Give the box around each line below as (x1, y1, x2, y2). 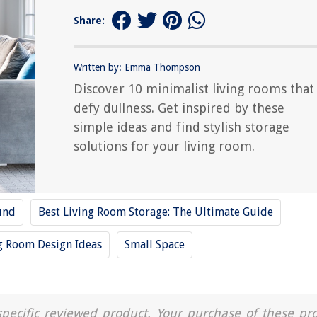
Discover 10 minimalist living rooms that (74, 81, 314, 96)
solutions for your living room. (74, 138, 255, 154)
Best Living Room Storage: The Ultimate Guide (38, 205, 273, 219)
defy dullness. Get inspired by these (74, 100, 284, 115)
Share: (74, 15, 105, 26)
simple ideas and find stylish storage (74, 119, 289, 134)
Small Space (125, 238, 185, 251)
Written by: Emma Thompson (74, 61, 200, 73)
